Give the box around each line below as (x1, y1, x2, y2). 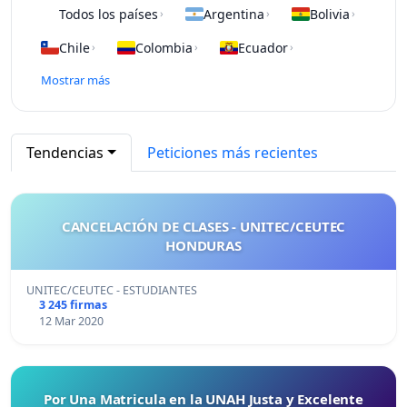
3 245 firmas (38, 296, 107, 313)
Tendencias (26, 142, 104, 163)
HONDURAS (165, 235, 242, 254)
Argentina (203, 5, 264, 23)
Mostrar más (41, 71, 110, 88)
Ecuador (238, 38, 288, 56)
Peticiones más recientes (146, 142, 318, 163)
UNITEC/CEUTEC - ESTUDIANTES (26, 282, 197, 298)
